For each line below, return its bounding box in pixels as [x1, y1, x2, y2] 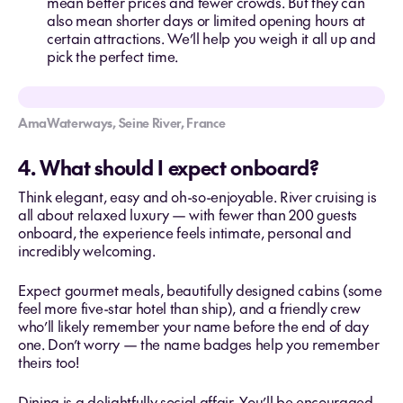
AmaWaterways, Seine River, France [18, 113, 226, 131]
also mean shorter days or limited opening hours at [47, 10, 365, 30]
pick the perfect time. [47, 46, 178, 66]
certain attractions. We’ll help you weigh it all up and [47, 28, 376, 48]
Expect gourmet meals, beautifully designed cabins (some [18, 280, 382, 300]
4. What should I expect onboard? [18, 154, 319, 181]
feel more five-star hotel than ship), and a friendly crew [18, 298, 361, 318]
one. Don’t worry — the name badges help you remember [18, 334, 380, 354]
